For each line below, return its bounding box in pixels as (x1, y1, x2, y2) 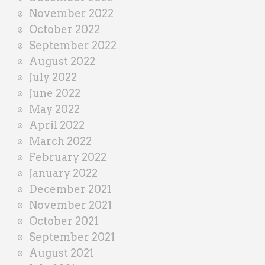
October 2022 (29, 22, 100, 35)
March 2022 (29, 134, 92, 147)
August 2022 (29, 54, 95, 67)
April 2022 (29, 118, 85, 131)
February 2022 (29, 150, 106, 163)
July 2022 (29, 70, 77, 83)
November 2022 (29, 7, 114, 20)
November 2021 (29, 198, 112, 211)
